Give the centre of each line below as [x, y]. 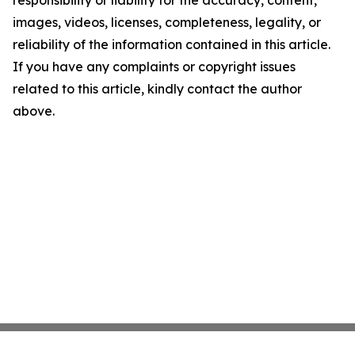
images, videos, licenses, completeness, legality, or [167, 22]
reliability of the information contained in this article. [172, 44]
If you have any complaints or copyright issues [154, 67]
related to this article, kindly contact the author [157, 89]
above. [34, 111]
